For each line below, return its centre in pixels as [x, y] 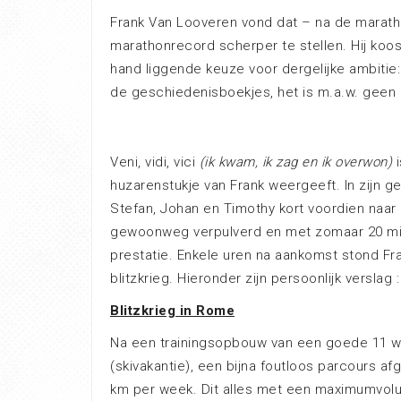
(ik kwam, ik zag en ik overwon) [295, 162]
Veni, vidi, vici [155, 162]
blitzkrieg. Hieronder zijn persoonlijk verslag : [255, 278]
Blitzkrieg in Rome [172, 311]
